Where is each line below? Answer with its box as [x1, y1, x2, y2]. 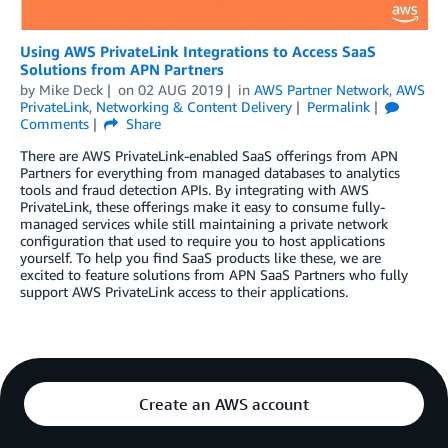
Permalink [306, 98, 370, 116]
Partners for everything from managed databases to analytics [20, 164, 400, 182]
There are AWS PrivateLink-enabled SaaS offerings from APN [20, 147, 398, 165]
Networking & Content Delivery [96, 98, 292, 116]
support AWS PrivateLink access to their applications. [20, 283, 348, 301]
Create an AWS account [139, 394, 309, 415]
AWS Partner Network [253, 81, 389, 99]
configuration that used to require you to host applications [20, 232, 385, 250]
